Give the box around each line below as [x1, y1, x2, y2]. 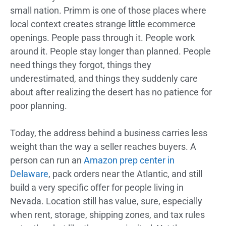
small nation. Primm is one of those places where [10, 5, 206, 16]
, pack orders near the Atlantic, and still [48, 168, 202, 180]
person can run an [10, 155, 84, 166]
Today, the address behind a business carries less [10, 128, 207, 139]
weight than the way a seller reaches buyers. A [10, 141, 196, 152]
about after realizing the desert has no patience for [10, 87, 212, 98]
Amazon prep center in [84, 155, 175, 166]
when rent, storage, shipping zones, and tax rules [10, 209, 205, 220]
